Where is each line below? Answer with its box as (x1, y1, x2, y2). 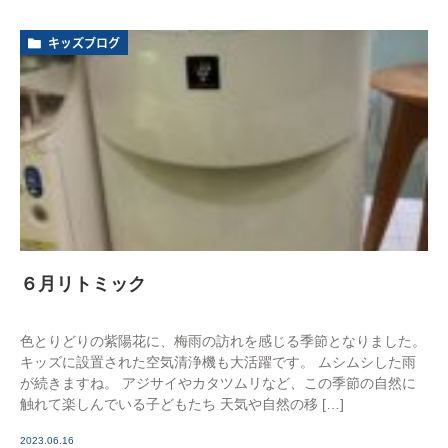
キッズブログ (48, 37, 120, 50)
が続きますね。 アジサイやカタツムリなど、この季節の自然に (20, 375, 416, 392)
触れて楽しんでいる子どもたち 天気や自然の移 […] (20, 396, 344, 413)
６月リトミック (20, 273, 146, 294)
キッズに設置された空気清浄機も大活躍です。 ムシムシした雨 (20, 354, 416, 371)
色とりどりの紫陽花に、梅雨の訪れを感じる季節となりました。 (20, 333, 426, 350)
